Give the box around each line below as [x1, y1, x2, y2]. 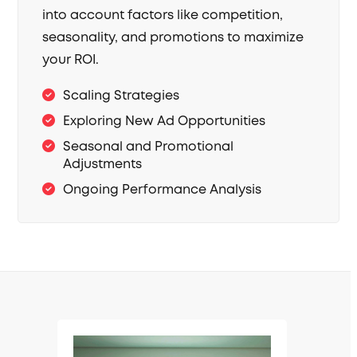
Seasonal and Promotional [63, 138, 234, 156]
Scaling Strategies [63, 87, 180, 105]
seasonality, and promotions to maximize [42, 29, 304, 47]
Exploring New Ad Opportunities [63, 112, 266, 131]
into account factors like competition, [42, 6, 284, 25]
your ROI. [42, 51, 100, 69]
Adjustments [63, 155, 143, 174]
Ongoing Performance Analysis [63, 181, 262, 199]
